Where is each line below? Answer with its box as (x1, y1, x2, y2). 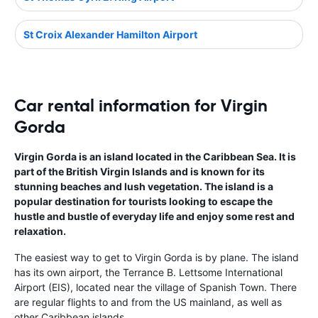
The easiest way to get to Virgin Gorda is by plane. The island (14, 251, 299, 263)
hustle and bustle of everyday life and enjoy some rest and (14, 209, 295, 222)
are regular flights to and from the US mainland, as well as (14, 295, 282, 308)
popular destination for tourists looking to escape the (14, 194, 273, 207)
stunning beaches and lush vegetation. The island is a (14, 180, 273, 192)
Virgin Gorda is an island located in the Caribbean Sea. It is (14, 150, 296, 163)
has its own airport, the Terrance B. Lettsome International (14, 265, 283, 278)
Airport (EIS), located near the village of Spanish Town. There (14, 280, 297, 293)
